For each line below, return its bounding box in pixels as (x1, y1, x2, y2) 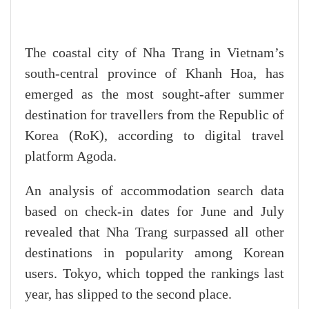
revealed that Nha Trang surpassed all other (25, 225, 284, 241)
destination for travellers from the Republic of (25, 108, 284, 123)
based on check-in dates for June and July (25, 204, 284, 220)
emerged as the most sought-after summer (25, 87, 284, 103)
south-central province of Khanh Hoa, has (25, 66, 284, 82)
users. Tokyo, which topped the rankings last (25, 266, 284, 282)
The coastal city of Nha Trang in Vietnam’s (25, 46, 284, 61)
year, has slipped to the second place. (25, 287, 232, 303)
